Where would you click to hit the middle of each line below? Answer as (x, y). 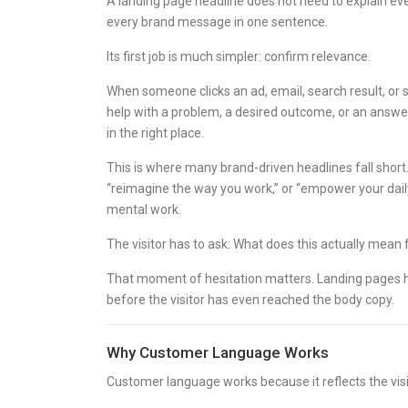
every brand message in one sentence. (217, 22)
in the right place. (155, 133)
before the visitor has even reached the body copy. (250, 300)
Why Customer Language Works (218, 352)
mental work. (144, 209)
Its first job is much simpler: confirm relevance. (239, 56)
